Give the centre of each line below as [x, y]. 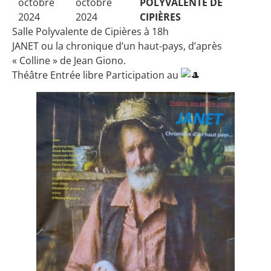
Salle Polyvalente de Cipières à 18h [90, 31]
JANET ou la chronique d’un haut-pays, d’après [117, 46]
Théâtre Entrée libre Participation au [96, 75]
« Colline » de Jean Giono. [69, 60]
